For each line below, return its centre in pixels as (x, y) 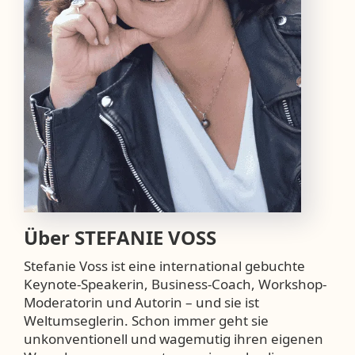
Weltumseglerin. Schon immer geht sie (146, 321)
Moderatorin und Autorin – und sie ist (141, 303)
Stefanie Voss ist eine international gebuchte (164, 266)
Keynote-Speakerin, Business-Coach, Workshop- (175, 284)
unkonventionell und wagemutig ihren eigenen (174, 339)
